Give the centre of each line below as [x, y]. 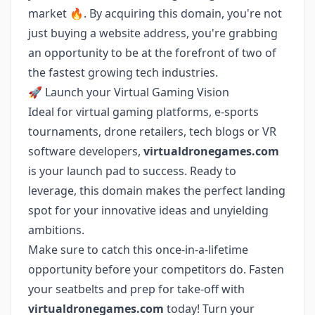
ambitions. [56, 230]
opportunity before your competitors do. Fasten [156, 269]
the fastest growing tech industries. [123, 72]
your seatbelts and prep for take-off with [136, 289]
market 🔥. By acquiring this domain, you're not [155, 13]
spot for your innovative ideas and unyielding [148, 210]
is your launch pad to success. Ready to [132, 171]
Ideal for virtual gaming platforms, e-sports [143, 112]
